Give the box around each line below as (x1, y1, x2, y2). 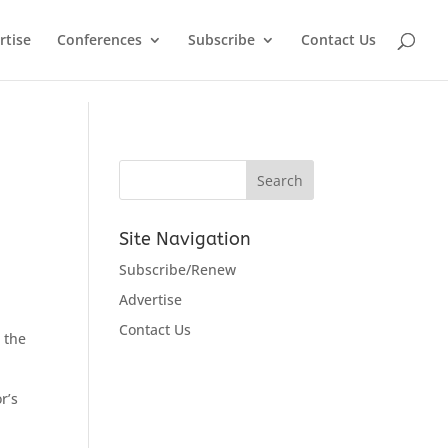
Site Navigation (119, 228, 252, 250)
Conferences (57, 30, 142, 49)
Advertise (119, 290, 183, 309)
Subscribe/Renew (119, 260, 237, 279)
